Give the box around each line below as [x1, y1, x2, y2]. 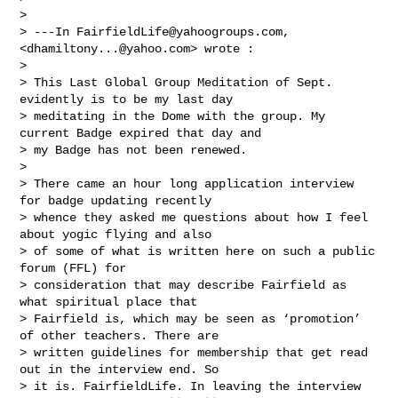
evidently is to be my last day [20, 92, 241, 107]
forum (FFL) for [20, 260, 134, 275]
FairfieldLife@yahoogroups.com [76, 24, 283, 39]
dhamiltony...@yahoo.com [27, 41, 191, 56]
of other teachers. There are [20, 328, 227, 343]
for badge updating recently [20, 193, 219, 208]
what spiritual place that [20, 294, 205, 309]
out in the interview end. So [20, 362, 227, 377]
